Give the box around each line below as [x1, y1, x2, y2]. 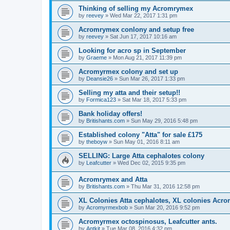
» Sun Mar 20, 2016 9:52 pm [128, 204, 200, 211]
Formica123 [86, 96, 116, 103]
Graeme [86, 54, 107, 61]
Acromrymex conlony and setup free [79, 25, 194, 33]
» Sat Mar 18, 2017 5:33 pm [116, 96, 186, 103]
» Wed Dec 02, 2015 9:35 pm [111, 159, 185, 166]
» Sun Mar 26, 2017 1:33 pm [113, 75, 185, 82]
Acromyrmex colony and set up [79, 67, 178, 75]
